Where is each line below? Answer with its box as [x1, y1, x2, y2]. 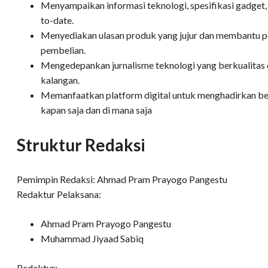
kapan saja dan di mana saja [41, 104, 152, 116]
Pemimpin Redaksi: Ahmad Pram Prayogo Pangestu [17, 173, 227, 185]
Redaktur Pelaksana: [17, 188, 101, 200]
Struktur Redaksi [17, 135, 145, 156]
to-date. [41, 14, 74, 26]
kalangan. [41, 74, 80, 86]
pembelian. [41, 44, 86, 56]
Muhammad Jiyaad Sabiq [41, 233, 144, 245]
